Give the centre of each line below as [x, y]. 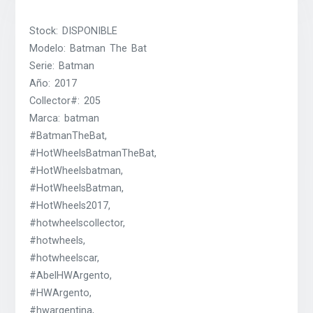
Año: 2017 [53, 84]
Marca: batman [65, 119]
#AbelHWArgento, [71, 276]
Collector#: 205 [65, 101]
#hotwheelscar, [65, 259]
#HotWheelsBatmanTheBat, [93, 154]
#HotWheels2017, [70, 206]
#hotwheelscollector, [78, 224]
